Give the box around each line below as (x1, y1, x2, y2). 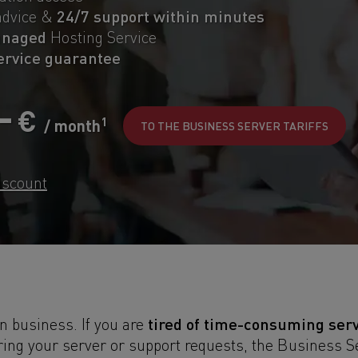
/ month (40, 113, 101, 137)
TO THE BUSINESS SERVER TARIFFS (141, 117, 328, 133)
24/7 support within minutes (57, 4, 265, 28)
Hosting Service (46, 26, 157, 48)
